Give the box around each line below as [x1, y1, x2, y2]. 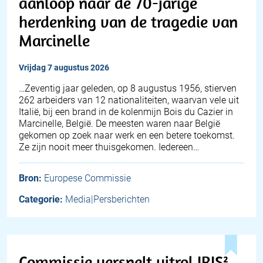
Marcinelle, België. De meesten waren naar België [19, 118, 220, 130]
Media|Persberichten [65, 194, 150, 205]
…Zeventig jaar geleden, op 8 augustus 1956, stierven [19, 83, 237, 95]
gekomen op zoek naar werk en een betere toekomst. [19, 130, 235, 141]
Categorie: [19, 194, 63, 205]
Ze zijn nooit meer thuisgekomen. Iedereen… [19, 141, 199, 153]
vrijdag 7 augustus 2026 [24, 63, 109, 73]
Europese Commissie [44, 173, 131, 184]
